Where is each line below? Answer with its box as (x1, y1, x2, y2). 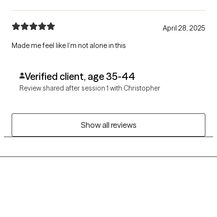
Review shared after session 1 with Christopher (19, 83, 160, 93)
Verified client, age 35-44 (24, 70, 135, 82)
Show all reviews (80, 120, 137, 130)
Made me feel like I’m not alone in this (12, 41, 126, 50)
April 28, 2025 (163, 23, 205, 32)
